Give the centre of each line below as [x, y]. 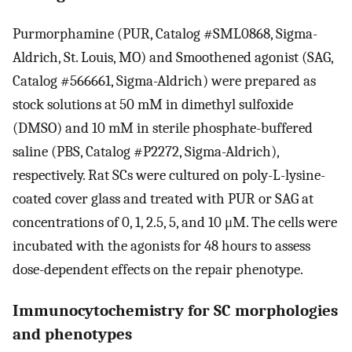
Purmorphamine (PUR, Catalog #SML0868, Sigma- [165, 34]
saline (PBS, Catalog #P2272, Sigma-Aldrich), [146, 152]
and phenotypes [72, 334]
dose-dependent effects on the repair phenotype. [158, 270]
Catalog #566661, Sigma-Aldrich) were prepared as [164, 81]
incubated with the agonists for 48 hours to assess [161, 246]
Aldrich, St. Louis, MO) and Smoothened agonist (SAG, [173, 58]
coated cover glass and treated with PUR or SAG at [163, 199]
